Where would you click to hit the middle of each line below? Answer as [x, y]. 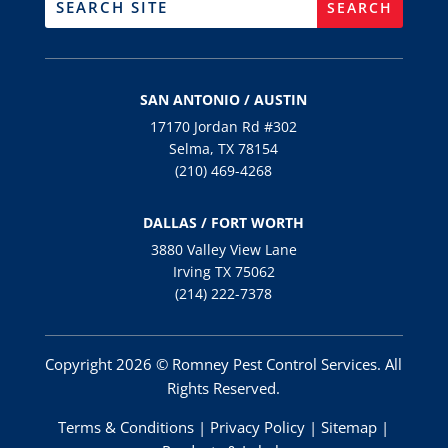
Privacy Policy [258, 427]
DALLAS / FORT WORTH [224, 223]
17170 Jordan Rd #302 [224, 127]
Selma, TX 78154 [224, 149]
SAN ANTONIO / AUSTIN [224, 100]
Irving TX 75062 [223, 272]
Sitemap [349, 427]
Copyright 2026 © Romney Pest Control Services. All [224, 364]
